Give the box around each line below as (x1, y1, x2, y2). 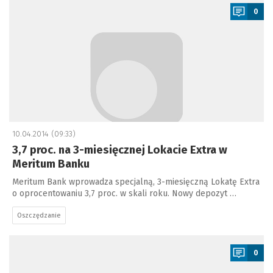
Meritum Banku (12, 157, 90, 171)
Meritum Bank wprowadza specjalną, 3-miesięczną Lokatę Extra (12, 177, 260, 187)
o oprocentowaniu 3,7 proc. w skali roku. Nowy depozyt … (12, 188, 236, 199)
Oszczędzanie (17, 211, 61, 219)
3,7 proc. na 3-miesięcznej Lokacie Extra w (12, 143, 227, 157)
